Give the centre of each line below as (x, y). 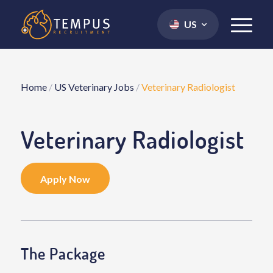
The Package (63, 253)
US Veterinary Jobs (94, 87)
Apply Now (65, 179)
